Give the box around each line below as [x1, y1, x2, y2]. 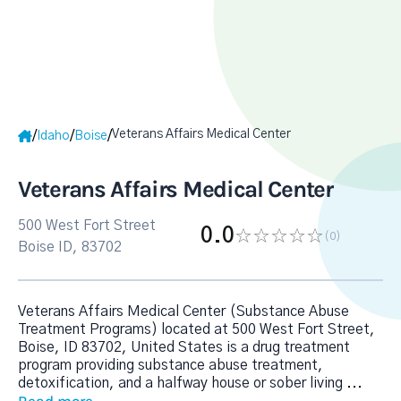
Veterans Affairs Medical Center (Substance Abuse [18, 304, 349, 319]
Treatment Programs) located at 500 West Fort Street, [18, 322, 375, 337]
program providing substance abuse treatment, [18, 358, 323, 372]
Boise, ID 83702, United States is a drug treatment [18, 340, 350, 354]
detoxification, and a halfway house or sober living [18, 376, 346, 390]
